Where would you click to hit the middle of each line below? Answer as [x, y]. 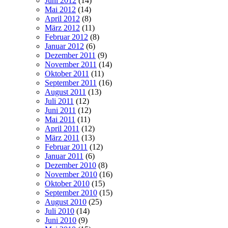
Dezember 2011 [70, 55]
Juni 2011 [60, 110]
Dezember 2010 [70, 165]
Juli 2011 [59, 101]
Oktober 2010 [67, 183]
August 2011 [65, 92]
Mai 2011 [60, 119]
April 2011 [62, 128]
